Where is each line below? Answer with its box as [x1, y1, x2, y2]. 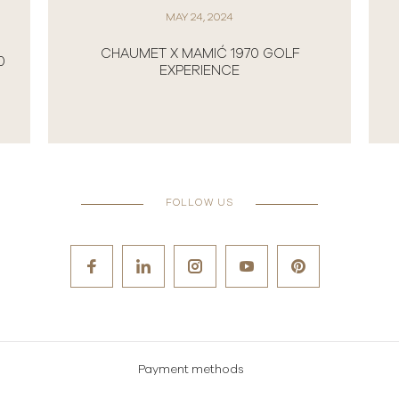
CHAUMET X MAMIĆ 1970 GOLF [100, 46, 299, 61]
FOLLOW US [166, 197, 233, 208]
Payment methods [137, 363, 244, 376]
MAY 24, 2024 [166, 11, 233, 22]
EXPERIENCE [159, 63, 240, 77]
